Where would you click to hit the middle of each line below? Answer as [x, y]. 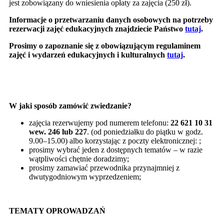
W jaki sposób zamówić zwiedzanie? [70, 105]
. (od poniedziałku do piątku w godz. [145, 131]
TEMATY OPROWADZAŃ [57, 210]
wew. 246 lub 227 [58, 131]
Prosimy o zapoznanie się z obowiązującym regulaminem [105, 45]
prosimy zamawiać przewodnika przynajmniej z [104, 167]
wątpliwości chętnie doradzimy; [79, 158]
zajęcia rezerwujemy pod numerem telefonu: [100, 122]
